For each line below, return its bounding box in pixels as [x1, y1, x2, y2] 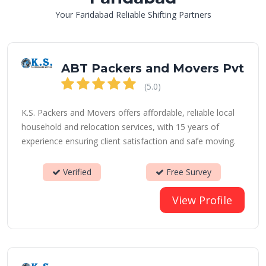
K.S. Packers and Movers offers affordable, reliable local [21, 107, 235, 118]
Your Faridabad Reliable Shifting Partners [55, 9, 211, 20]
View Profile [172, 193, 232, 207]
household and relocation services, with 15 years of [21, 121, 219, 132]
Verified [60, 166, 91, 178]
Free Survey [163, 166, 211, 178]
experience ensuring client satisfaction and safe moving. [21, 135, 236, 147]
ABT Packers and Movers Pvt [61, 61, 244, 75]
